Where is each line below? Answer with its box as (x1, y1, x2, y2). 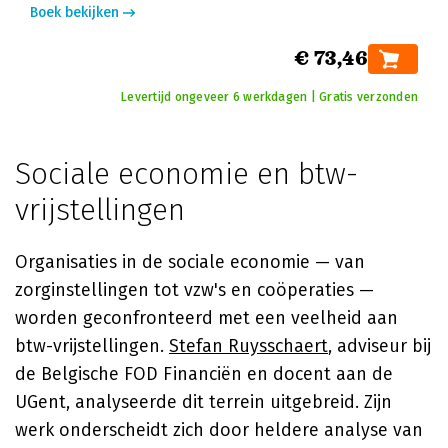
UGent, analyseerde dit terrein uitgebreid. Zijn (15, 391, 392, 413)
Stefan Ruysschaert (169, 335, 328, 357)
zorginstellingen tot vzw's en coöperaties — (15, 279, 374, 301)
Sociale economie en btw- (15, 156, 358, 192)
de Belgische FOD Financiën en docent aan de (15, 363, 393, 385)
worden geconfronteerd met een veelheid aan (15, 307, 398, 329)
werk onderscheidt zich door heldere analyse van (15, 419, 423, 441)
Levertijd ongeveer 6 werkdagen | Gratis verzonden (121, 90, 418, 104)
